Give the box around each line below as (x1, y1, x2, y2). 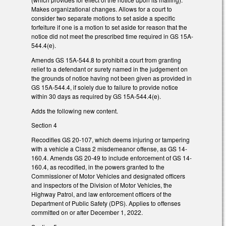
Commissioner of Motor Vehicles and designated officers (31, 172, 185, 181)
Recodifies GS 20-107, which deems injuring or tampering (31, 135, 190, 144)
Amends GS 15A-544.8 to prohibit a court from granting (31, 55, 181, 64)
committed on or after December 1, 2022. (31, 208, 144, 217)
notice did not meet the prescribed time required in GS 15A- (31, 31, 193, 40)
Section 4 (31, 121, 57, 130)
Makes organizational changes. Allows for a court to (31, 4, 172, 13)
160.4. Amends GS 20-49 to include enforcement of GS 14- (31, 153, 192, 162)
